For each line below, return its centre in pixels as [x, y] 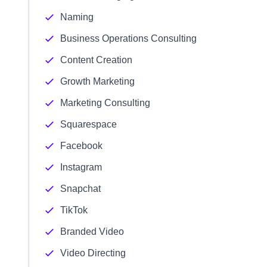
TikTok [74, 210]
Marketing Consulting [105, 103]
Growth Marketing [97, 81]
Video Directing [93, 253]
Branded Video [92, 232]
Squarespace [89, 124]
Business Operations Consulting [128, 38]
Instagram [81, 167]
